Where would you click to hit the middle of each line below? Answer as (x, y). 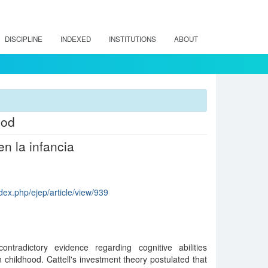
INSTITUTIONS (133, 39)
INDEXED (76, 39)
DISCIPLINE (24, 39)
